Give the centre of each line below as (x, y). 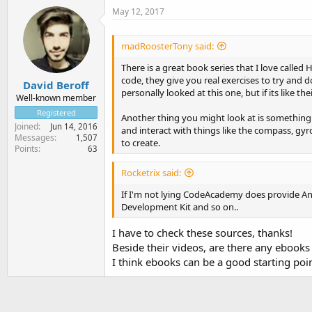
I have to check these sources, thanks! (202, 233)
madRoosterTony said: (167, 46)
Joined (26, 126)
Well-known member (56, 98)
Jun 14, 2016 (74, 126)
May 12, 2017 (138, 11)
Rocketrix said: (151, 173)
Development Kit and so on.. (180, 207)
